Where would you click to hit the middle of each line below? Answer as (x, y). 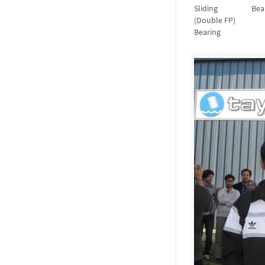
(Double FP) (215, 20)
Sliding (206, 9)
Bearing (207, 32)
